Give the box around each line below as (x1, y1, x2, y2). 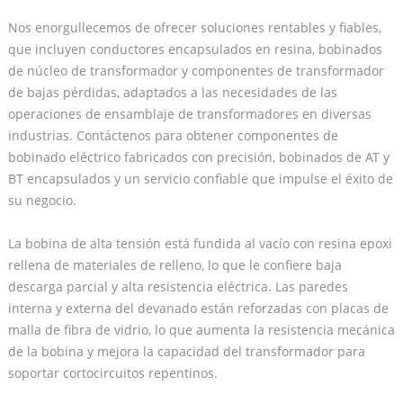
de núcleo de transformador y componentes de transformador (7, 61, 384, 79)
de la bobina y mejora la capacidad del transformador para (7, 342, 365, 360)
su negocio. (7, 191, 76, 209)
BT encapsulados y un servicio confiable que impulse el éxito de (7, 169, 393, 187)
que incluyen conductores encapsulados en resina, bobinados (7, 40, 382, 58)
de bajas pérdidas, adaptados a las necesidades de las (7, 83, 337, 101)
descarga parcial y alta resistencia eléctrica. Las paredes (7, 277, 348, 295)
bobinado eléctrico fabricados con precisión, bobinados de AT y (7, 148, 390, 166)
